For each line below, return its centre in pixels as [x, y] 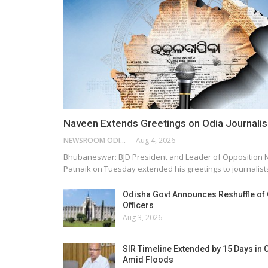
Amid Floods [148, 259]
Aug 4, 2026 [156, 140]
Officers [138, 205]
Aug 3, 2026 [142, 217]
